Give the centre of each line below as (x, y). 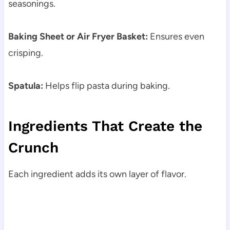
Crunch (33, 148)
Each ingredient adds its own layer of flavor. (97, 174)
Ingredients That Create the (105, 126)
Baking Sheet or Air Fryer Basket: (78, 37)
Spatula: (25, 86)
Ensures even (176, 37)
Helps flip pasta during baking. (106, 86)
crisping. (25, 53)
